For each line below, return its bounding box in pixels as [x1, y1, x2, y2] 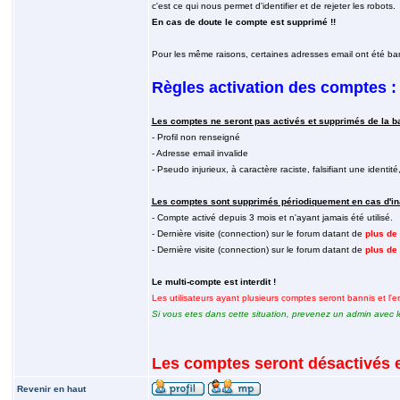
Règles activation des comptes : [151, 79, 396, 96]
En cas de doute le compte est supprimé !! [151, 17, 336, 27]
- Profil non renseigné [151, 132, 240, 142]
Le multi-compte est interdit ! [151, 277, 276, 287]
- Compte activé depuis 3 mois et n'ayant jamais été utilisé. [151, 212, 393, 222]
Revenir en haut [16, 384, 86, 394]
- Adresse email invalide [151, 148, 248, 158]
